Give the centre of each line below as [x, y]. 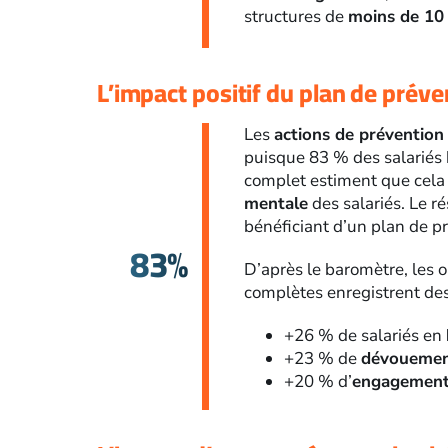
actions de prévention [359, 135]
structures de [296, 17]
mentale [276, 204]
